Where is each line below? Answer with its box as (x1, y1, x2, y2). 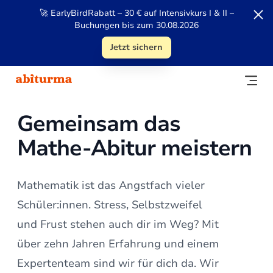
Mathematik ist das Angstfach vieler (17, 178, 205, 193)
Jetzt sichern (110, 41, 163, 53)
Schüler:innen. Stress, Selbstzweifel (17, 197, 202, 212)
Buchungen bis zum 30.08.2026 (74, 19, 199, 31)
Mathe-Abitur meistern (17, 133, 252, 163)
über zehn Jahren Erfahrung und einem (17, 236, 219, 251)
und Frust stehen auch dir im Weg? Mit (17, 217, 219, 232)
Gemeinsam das (17, 109, 181, 139)
